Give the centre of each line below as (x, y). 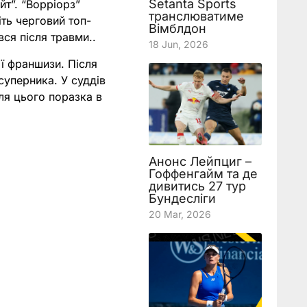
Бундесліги (182, 198)
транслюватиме (196, 16)
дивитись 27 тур (197, 186)
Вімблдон (177, 28)
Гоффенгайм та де (203, 174)
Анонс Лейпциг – (200, 161)
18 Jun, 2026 (178, 44)
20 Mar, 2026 (180, 214)
